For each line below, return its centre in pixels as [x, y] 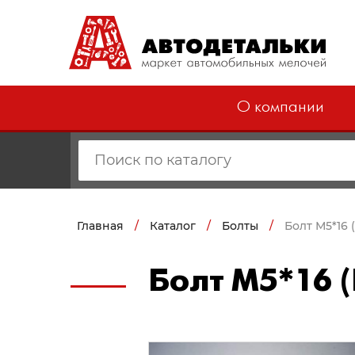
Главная [100, 226]
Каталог [173, 226]
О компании [280, 108]
